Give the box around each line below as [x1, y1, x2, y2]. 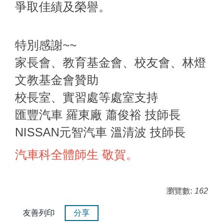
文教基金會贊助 [15, 73, 99, 87]
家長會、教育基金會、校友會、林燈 [15, 56, 206, 70]
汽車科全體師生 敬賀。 [15, 148, 138, 162]
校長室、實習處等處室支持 [15, 91, 158, 105]
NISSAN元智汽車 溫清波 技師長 [15, 125, 186, 139]
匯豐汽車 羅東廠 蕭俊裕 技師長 [15, 108, 181, 122]
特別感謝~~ [15, 38, 77, 52]
